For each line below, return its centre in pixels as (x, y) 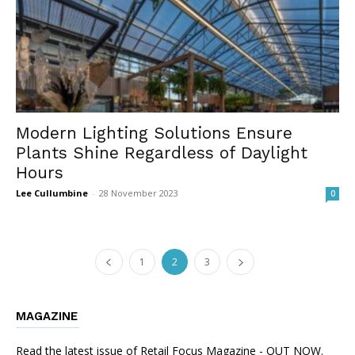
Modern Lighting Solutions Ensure (154, 132)
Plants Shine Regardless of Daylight (162, 152)
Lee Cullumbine (52, 193)
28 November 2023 (139, 193)
